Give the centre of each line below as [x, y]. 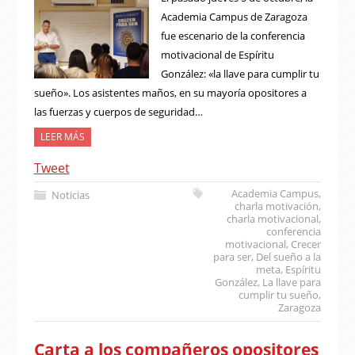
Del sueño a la [289, 257]
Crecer [306, 244]
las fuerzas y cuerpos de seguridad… [118, 112]
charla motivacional [273, 219]
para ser [233, 257]
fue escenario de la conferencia [233, 36]
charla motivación [277, 206]
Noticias [70, 195]
